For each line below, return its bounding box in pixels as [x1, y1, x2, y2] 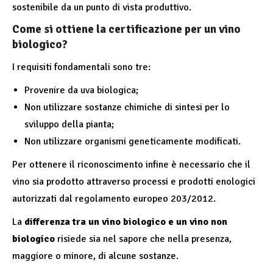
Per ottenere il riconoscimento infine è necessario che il [12, 158, 250, 171]
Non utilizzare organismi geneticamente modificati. [24, 135, 241, 147]
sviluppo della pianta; [24, 118, 114, 130]
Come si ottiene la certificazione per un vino [12, 22, 241, 37]
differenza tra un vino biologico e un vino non [24, 216, 227, 228]
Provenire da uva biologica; [24, 84, 138, 96]
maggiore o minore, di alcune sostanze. [12, 250, 179, 262]
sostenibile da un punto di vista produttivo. [12, 1, 191, 13]
